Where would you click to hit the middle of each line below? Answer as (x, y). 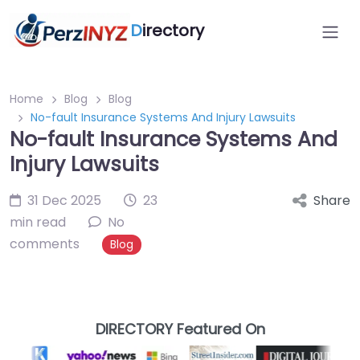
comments (45, 244)
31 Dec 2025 (64, 200)
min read (38, 222)
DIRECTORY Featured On (180, 329)
